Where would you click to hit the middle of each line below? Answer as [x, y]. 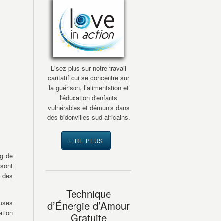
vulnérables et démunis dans [89, 108]
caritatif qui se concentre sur [89, 78]
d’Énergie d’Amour [89, 206]
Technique [89, 194]
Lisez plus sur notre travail [89, 68]
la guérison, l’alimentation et [89, 88]
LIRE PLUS [86, 141]
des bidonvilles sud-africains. [89, 117]
